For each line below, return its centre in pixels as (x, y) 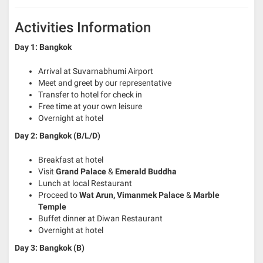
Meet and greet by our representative (105, 82)
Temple (52, 206)
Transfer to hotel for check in (90, 94)
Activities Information (83, 27)
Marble (206, 195)
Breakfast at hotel (71, 159)
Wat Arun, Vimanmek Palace (132, 195)
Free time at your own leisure (90, 106)
